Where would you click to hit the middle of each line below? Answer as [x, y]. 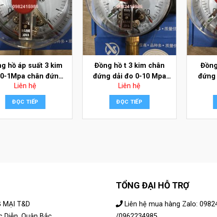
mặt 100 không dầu [130, 87]
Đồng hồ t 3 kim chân [129, 66]
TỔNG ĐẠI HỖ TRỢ [153, 185]
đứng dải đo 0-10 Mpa [129, 77]
